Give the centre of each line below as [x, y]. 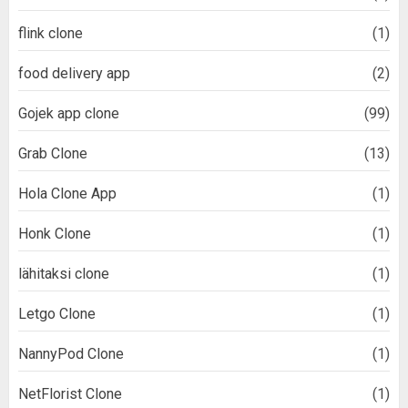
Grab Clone [53, 154]
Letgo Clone [57, 314]
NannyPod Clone [71, 354]
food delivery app [74, 74]
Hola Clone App [67, 194]
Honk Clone [55, 234]
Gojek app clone [69, 114]
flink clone [51, 34]
